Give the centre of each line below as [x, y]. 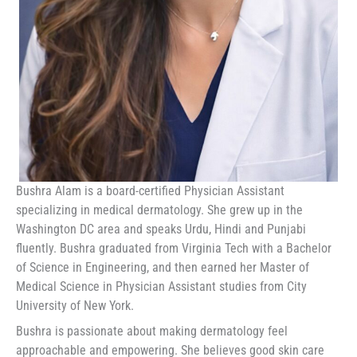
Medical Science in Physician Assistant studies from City [161, 287]
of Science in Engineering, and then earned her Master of [163, 268]
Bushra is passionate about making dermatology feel [152, 331]
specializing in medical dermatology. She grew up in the [159, 210]
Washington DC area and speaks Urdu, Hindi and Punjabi [161, 229]
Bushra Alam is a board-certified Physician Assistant [150, 191]
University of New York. [75, 306]
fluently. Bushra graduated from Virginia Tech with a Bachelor [174, 249]
